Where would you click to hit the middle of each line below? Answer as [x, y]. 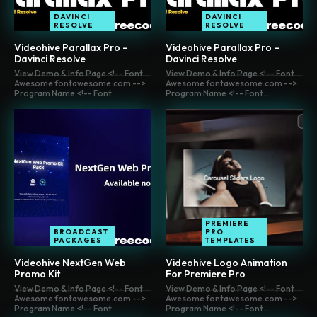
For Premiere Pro [206, 274]
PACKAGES [78, 241]
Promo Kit [37, 274]
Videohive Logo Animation [226, 263]
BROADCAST [81, 232]
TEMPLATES [230, 241]
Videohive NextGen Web [70, 263]
